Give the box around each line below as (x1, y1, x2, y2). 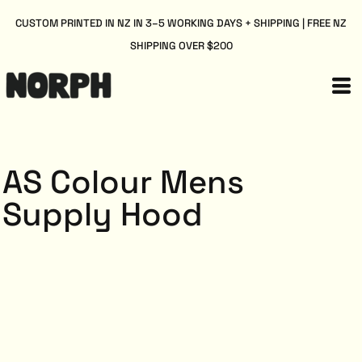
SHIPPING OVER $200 (129, 39, 233, 53)
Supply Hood (2, 194, 203, 235)
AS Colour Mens (2, 162, 244, 203)
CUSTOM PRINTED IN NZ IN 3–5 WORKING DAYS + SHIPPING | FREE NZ (15, 16, 347, 30)
